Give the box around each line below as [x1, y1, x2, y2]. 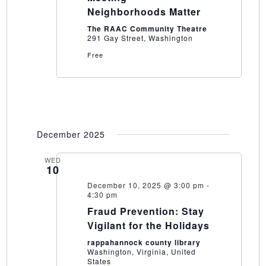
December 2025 [36, 128, 105, 141]
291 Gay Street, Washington [87, 33, 193, 43]
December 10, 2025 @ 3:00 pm [87, 180, 204, 191]
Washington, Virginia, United [87, 246, 196, 257]
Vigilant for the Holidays [87, 218, 210, 233]
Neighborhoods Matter [87, 5, 201, 19]
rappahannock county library [87, 237, 201, 248]
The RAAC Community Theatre [87, 23, 207, 34]
